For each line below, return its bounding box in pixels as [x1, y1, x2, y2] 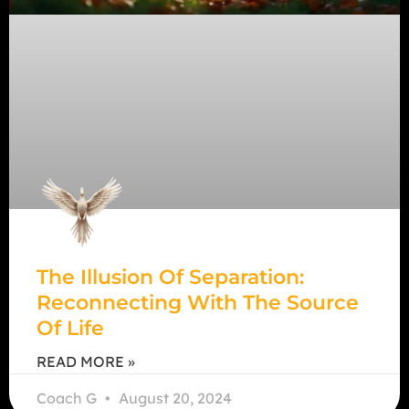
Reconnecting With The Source [37, 289, 359, 315]
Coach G [37, 388, 100, 407]
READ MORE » [37, 351, 135, 371]
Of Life [37, 315, 104, 341]
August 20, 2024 [115, 388, 232, 407]
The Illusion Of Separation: [37, 264, 304, 289]
